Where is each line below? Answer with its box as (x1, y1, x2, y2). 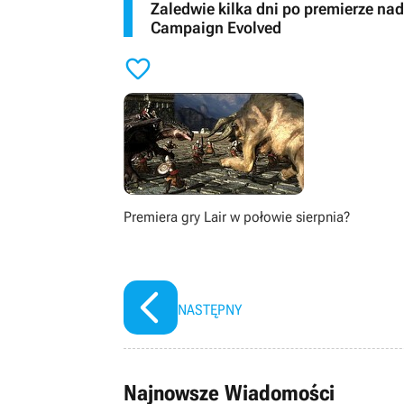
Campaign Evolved (151, 18, 281, 37)
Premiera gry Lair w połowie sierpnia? (124, 208, 350, 225)
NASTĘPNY (178, 301, 242, 318)
